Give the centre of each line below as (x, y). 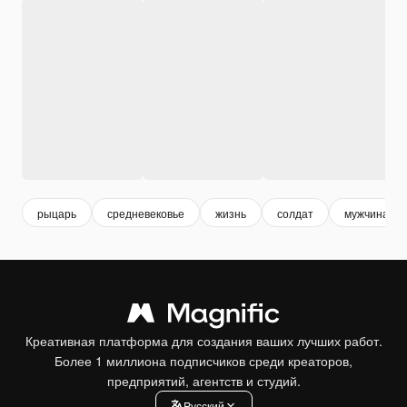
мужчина (367, 213)
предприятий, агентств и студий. (203, 381)
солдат (295, 213)
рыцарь (57, 213)
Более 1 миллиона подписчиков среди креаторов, (203, 361)
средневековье (146, 213)
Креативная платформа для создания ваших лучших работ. (203, 341)
